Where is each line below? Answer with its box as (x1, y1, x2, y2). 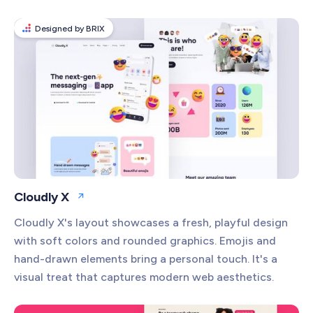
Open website (80, 196, 143, 208)
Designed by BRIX (35, 24, 105, 34)
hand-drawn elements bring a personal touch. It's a (14, 252, 277, 265)
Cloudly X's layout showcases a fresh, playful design (14, 215, 288, 229)
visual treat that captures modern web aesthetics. (14, 270, 274, 284)
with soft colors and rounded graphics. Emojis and (14, 233, 276, 247)
